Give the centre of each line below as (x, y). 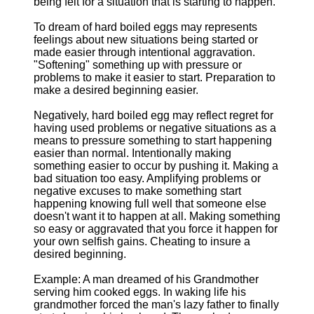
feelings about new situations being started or (146, 40)
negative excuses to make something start (137, 191)
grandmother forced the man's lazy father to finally (156, 305)
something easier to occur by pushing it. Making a (156, 166)
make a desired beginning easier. (116, 90)
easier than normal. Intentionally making (132, 153)
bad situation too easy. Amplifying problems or (147, 178)
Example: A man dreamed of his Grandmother (146, 279)
